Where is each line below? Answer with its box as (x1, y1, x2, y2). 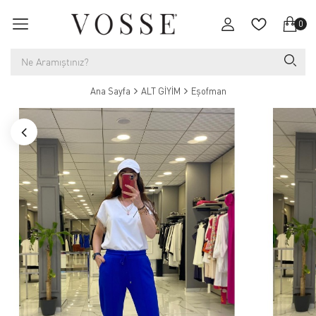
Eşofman (190, 85, 226, 97)
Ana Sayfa (90, 85, 130, 97)
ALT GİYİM (140, 85, 181, 97)
